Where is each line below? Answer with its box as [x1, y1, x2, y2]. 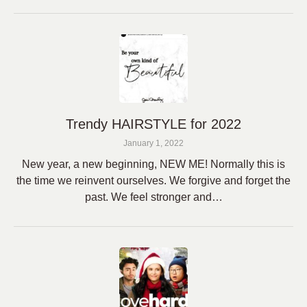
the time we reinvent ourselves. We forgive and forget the [16, 175, 291, 186]
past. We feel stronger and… [84, 191, 223, 203]
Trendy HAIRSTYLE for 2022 [66, 116, 241, 132]
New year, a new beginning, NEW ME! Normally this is [22, 158, 285, 170]
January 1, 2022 [123, 138, 184, 148]
